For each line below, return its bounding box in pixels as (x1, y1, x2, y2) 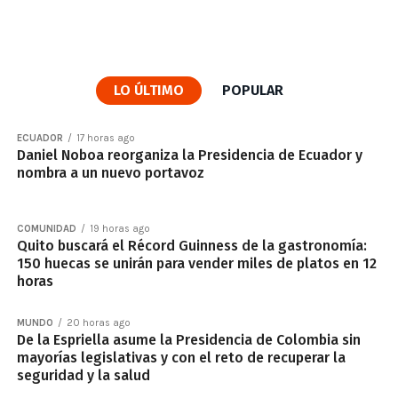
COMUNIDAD (16, 223, 76, 235)
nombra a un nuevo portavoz (16, 164, 204, 181)
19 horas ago (89, 223, 150, 235)
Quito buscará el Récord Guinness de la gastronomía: (16, 237, 367, 254)
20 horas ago (66, 317, 131, 329)
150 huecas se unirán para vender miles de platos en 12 (16, 255, 377, 272)
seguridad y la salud (16, 367, 150, 384)
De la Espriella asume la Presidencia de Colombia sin (16, 331, 361, 348)
